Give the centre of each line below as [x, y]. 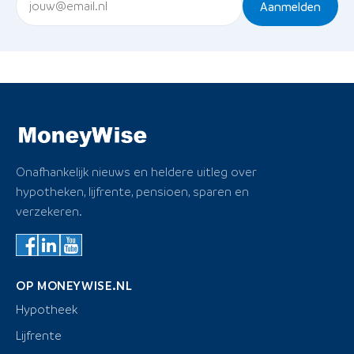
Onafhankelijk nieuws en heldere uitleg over [136, 172]
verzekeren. [49, 211]
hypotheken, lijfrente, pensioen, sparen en [132, 192]
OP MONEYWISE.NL [74, 286]
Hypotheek [47, 309]
